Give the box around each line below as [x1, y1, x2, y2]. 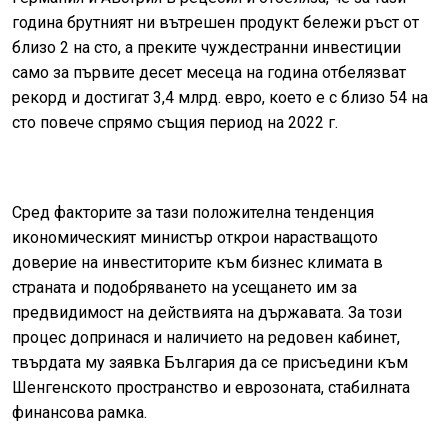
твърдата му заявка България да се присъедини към [12, 353, 408, 373]
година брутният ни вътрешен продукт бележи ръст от [12, 13, 419, 33]
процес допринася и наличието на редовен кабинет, [12, 328, 400, 348]
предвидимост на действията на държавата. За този [12, 303, 402, 323]
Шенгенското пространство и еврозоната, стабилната [12, 378, 410, 398]
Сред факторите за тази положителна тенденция [12, 203, 374, 223]
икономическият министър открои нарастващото [12, 228, 378, 248]
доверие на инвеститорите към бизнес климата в [12, 253, 383, 273]
